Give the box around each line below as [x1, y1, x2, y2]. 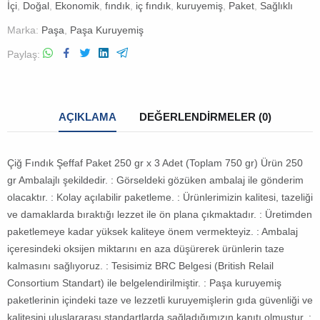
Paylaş [7, 49, 37, 61]
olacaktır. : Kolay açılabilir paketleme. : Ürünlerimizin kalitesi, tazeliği [7, 191, 313, 204]
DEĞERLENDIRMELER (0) [139, 111, 271, 124]
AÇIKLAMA [59, 111, 116, 124]
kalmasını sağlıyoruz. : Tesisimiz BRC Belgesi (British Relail [7, 260, 274, 272]
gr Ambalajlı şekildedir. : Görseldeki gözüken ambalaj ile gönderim [7, 174, 304, 186]
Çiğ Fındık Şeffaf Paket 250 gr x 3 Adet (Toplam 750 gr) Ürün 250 [7, 157, 303, 169]
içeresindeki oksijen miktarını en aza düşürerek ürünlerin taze [7, 243, 284, 255]
